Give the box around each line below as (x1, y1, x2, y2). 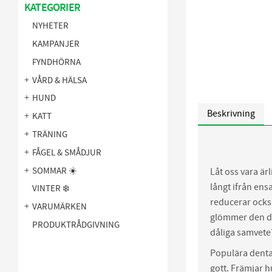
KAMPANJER (32, 38, 80, 50)
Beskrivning (207, 107, 255, 120)
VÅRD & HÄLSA (32, 74, 87, 86)
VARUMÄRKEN (32, 201, 87, 213)
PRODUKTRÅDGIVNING (32, 219, 120, 231)
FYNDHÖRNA (32, 56, 81, 68)
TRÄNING (32, 129, 67, 141)
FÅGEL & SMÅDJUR (32, 146, 101, 158)
